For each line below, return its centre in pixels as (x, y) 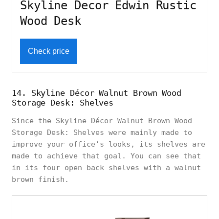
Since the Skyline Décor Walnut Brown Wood (102, 121)
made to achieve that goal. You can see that (106, 156)
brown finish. (40, 180)
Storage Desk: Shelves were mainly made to (102, 133)
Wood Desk (51, 21)
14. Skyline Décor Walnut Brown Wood (97, 93)
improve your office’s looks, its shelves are (109, 144)
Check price (49, 51)
